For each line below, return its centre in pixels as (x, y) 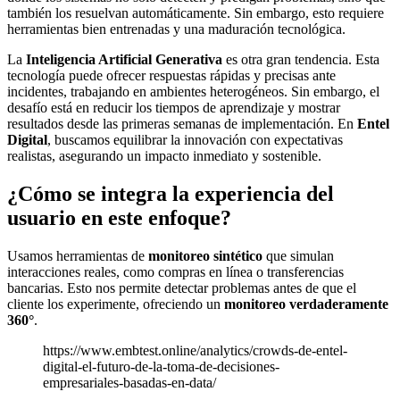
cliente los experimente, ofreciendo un (116, 304)
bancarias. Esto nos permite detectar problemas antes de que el (182, 287)
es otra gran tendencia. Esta (301, 59)
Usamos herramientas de (78, 255)
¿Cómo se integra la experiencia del (171, 193)
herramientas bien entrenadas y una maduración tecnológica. (176, 29)
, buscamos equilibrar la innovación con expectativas (195, 139)
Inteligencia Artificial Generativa (124, 59)
